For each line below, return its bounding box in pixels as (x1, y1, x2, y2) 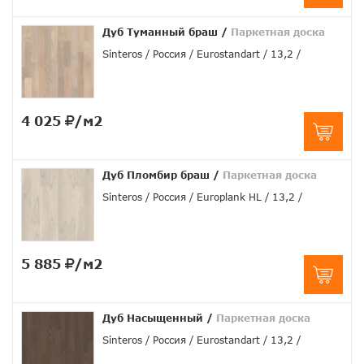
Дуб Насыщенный (102, 312, 203, 325)
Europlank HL (197, 191, 262, 204)
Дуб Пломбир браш (102, 169, 210, 182)
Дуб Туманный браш (102, 26, 218, 39)
